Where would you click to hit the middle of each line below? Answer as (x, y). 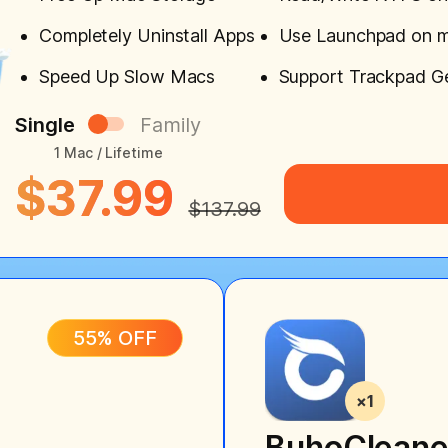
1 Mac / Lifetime (108, 152)
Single (45, 124)
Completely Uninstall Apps (147, 35)
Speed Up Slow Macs (127, 76)
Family (170, 124)
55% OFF (114, 337)
